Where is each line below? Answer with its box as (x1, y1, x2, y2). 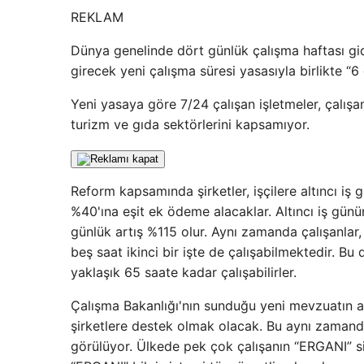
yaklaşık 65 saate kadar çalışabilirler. (71, 264, 297, 280)
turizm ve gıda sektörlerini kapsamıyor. (71, 116, 310, 132)
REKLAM (71, 9, 123, 25)
